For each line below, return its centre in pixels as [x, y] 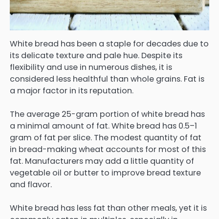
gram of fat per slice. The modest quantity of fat [106, 137]
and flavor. [31, 184]
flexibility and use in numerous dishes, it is [91, 67]
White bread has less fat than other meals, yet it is [108, 208]
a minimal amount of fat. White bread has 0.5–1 [103, 126]
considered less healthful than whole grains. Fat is [107, 79]
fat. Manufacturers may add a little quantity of [102, 161]
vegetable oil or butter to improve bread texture [105, 173]
